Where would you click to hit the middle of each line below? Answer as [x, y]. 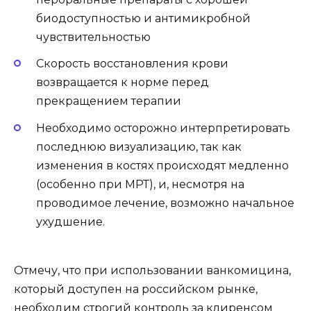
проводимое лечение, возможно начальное [165, 203]
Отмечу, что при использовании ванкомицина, [152, 270]
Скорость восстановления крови [132, 64]
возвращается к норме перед [123, 83]
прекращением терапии [109, 101]
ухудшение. [70, 221]
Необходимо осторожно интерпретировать [163, 128]
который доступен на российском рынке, [136, 289]
